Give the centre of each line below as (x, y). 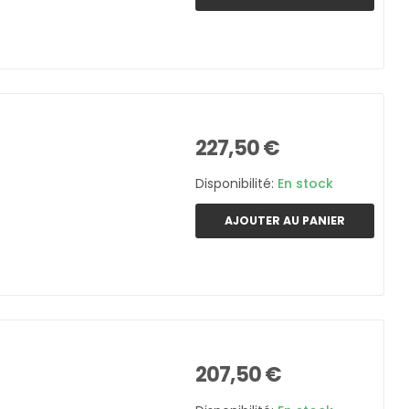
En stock (305, 184)
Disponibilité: (236, 184)
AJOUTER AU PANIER (285, 220)
